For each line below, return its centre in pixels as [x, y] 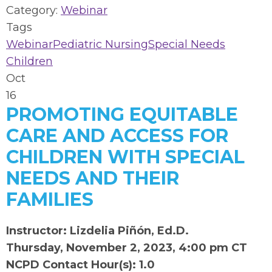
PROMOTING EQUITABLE [122, 114]
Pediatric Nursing [100, 44]
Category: [33, 10]
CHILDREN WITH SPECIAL [125, 157]
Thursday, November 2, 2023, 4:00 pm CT [127, 248]
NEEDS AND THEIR [93, 178]
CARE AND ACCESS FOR [117, 136]
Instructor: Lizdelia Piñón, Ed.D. [99, 231]
